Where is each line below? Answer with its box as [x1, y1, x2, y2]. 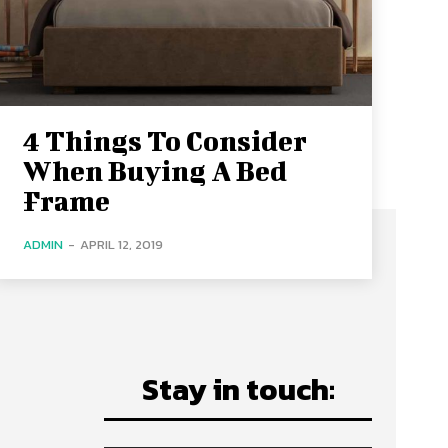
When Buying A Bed [22, 154, 287, 186]
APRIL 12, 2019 [79, 234, 163, 254]
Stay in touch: [141, 366, 335, 412]
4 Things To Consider [22, 124, 307, 156]
